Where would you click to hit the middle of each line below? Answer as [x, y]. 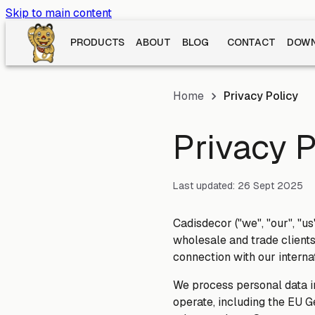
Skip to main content [59, 13]
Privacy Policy [261, 96]
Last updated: [204, 185]
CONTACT [251, 42]
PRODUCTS [97, 42]
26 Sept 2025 [270, 185]
